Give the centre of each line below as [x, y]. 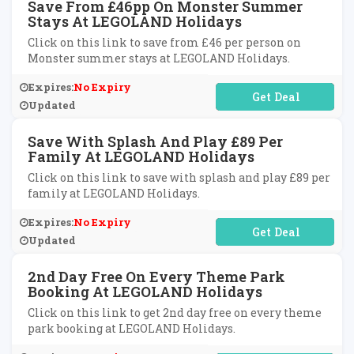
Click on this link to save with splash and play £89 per [179, 177]
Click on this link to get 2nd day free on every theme [175, 313]
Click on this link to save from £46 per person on [164, 42]
